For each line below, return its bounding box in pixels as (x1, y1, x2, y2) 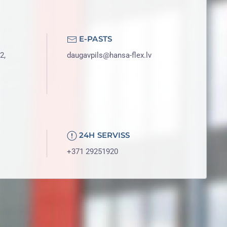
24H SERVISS (77, 130, 130, 140)
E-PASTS (77, 34, 112, 44)
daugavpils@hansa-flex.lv (67, 51, 152, 60)
